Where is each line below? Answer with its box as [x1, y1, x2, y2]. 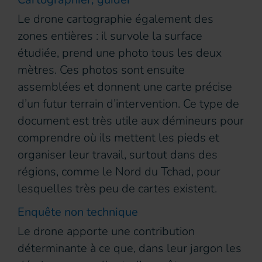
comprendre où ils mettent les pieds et [18, 130, 219, 146]
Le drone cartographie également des [18, 11, 213, 27]
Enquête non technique [18, 204, 138, 220]
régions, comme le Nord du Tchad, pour [18, 164, 220, 180]
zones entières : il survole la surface [18, 28, 202, 44]
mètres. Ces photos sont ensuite [18, 62, 185, 78]
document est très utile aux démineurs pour [18, 113, 244, 129]
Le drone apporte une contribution [18, 223, 195, 240]
